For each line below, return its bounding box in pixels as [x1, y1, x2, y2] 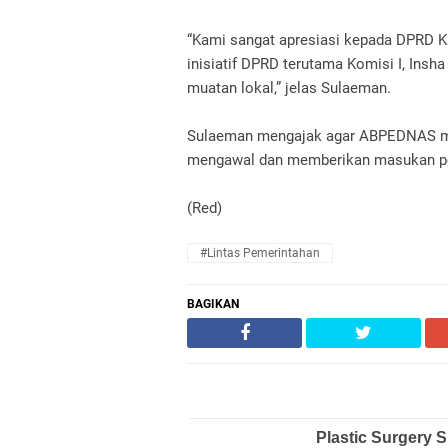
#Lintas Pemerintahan [200, 246, 320, 260]
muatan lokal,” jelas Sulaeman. [187, 79, 391, 97]
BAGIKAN [187, 297, 239, 311]
